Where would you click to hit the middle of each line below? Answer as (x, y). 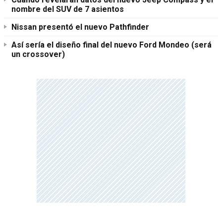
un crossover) (38, 55)
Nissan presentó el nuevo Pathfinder (80, 27)
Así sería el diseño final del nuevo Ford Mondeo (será (111, 45)
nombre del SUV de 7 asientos (68, 9)
